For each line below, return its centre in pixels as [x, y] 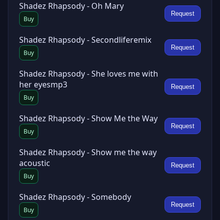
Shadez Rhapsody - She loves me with [89, 74]
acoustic [35, 163]
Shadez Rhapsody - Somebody [75, 197]
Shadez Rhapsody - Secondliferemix [85, 40]
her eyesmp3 [43, 84]
